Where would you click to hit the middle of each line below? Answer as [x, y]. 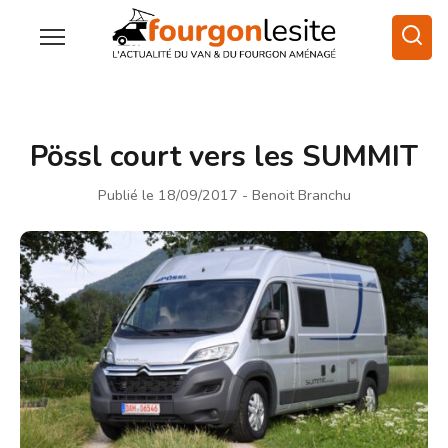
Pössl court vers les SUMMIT [224, 156]
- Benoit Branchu [296, 194]
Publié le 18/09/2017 [167, 194]
